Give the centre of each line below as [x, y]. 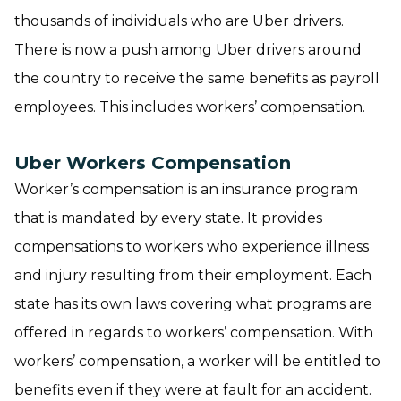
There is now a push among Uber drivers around [188, 50]
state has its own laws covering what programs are [193, 304]
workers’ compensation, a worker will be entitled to [197, 361]
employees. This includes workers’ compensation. [190, 107]
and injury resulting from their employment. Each [193, 275]
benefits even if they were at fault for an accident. [193, 390]
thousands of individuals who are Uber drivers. [179, 21]
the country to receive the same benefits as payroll [197, 78]
